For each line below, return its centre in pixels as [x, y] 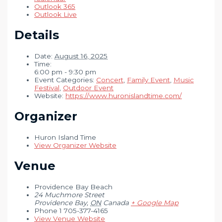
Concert [110, 80]
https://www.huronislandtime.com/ [124, 96]
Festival [47, 88]
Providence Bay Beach [74, 187]
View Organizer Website [76, 145]
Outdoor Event [88, 88]
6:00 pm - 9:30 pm [65, 72]
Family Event [149, 80]
